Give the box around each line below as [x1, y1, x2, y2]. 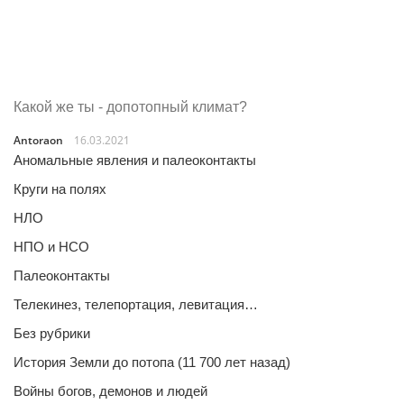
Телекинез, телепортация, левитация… [14, 297, 258, 312]
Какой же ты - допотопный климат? [14, 99, 247, 115]
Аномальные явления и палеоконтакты [14, 152, 256, 168]
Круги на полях [14, 181, 106, 197]
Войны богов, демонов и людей [14, 383, 207, 399]
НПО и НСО [14, 239, 89, 254]
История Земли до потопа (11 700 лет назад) [14, 354, 290, 370]
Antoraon [14, 133, 63, 148]
